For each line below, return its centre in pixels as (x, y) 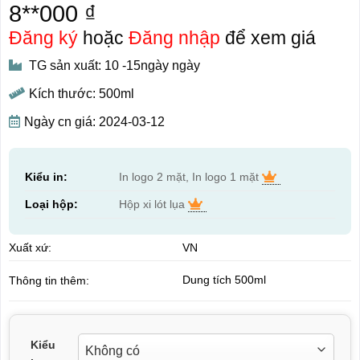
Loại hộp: (51, 204)
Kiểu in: (46, 176)
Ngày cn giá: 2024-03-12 (94, 121)
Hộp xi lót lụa (153, 204)
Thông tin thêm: (49, 280)
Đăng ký (43, 37)
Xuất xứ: (30, 247)
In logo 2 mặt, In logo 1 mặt (190, 176)
